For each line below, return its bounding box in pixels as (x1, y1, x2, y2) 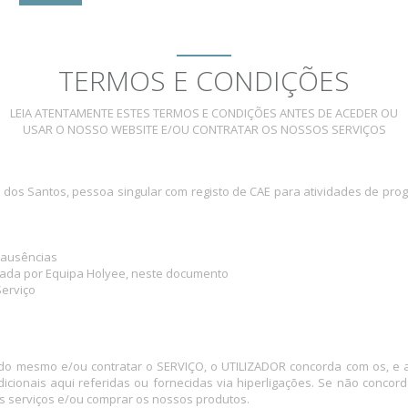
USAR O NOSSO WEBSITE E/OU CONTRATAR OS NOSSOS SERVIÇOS (22, 121, 386, 138)
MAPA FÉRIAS (91, 28, 185, 46)
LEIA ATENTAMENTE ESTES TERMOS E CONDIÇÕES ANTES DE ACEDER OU (10, 105, 398, 121)
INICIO (28, 28, 73, 46)
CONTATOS (268, 28, 348, 46)
